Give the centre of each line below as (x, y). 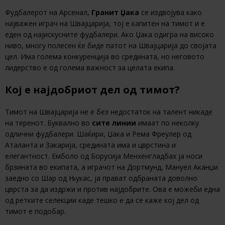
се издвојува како (171, 12)
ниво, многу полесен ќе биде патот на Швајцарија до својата (111, 45)
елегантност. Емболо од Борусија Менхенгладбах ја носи (104, 156)
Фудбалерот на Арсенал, (48, 12)
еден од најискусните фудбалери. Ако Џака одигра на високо (109, 34)
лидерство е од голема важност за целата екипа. (90, 67)
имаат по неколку (167, 123)
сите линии (114, 123)
